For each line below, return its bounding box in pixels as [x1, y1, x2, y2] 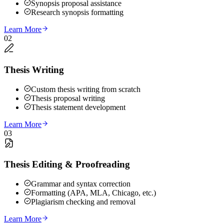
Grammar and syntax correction [31, 179, 130, 188]
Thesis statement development [31, 102, 125, 111]
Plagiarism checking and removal [31, 197, 135, 206]
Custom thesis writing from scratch [31, 84, 140, 93]
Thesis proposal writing [31, 93, 105, 102]
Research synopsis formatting [31, 8, 123, 17]
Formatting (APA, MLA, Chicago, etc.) [31, 188, 156, 197]
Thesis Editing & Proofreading [4, 159, 130, 170]
